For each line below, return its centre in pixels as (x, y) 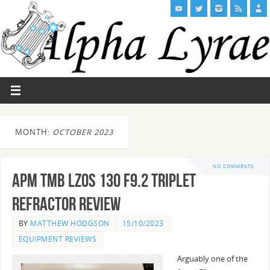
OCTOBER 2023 (83, 132)
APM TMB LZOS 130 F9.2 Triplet (104, 181)
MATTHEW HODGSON (70, 224)
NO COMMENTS (233, 166)
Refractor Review (66, 204)
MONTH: (34, 132)
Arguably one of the (212, 259)
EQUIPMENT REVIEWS (58, 239)
